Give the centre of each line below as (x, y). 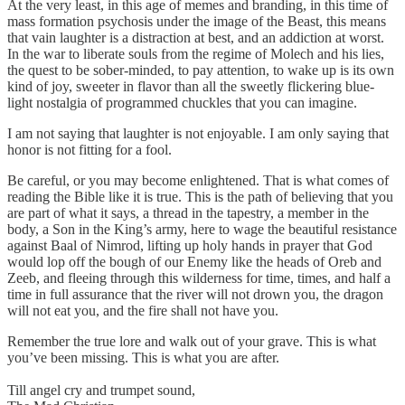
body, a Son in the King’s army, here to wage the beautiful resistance (202, 229)
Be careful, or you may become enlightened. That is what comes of (198, 180)
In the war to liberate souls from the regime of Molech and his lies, (196, 53)
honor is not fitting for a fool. (89, 149)
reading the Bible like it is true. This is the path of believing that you (200, 196)
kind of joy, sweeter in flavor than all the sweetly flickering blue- (191, 86)
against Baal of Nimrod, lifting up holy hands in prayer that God (190, 245)
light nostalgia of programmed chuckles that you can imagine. (182, 102)
